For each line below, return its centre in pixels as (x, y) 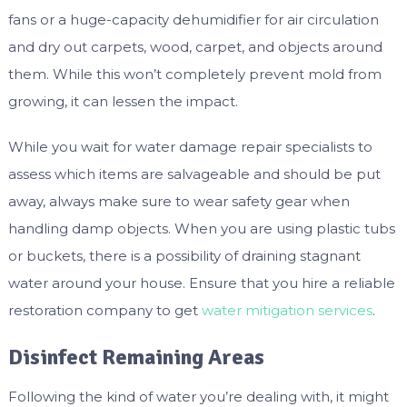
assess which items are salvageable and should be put (194, 174)
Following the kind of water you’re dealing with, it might (198, 396)
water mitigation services (287, 310)
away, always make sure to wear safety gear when (179, 201)
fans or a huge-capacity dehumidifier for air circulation (193, 19)
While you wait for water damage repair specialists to (190, 146)
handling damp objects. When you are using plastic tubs (201, 228)
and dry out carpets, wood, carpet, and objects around (195, 46)
